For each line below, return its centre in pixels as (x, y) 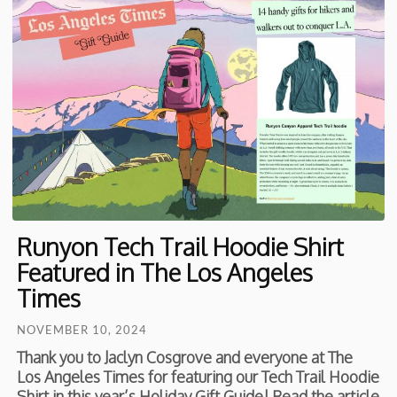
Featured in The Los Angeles (165, 272)
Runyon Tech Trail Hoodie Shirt (181, 247)
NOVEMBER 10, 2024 (82, 330)
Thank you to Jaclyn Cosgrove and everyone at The (185, 358)
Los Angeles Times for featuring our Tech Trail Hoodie (198, 377)
